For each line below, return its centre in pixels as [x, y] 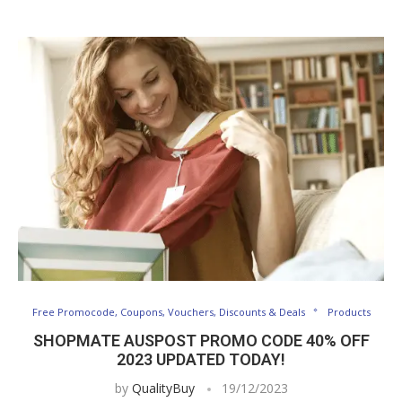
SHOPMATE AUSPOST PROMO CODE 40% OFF [201, 340]
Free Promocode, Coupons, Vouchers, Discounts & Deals [168, 311]
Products [349, 311]
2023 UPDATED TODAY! [201, 359]
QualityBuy [163, 388]
